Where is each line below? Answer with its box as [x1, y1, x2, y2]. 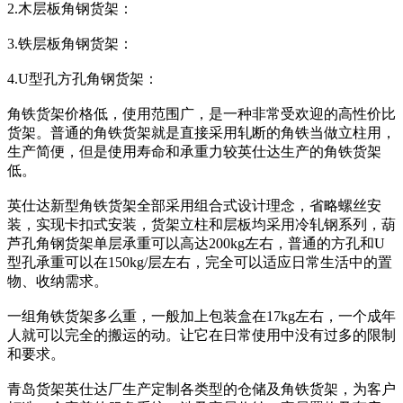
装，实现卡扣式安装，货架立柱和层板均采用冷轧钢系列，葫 [7, 217, 396, 232]
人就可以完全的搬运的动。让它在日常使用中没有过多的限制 [7, 327, 396, 343]
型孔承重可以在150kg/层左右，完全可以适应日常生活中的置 [7, 255, 392, 270]
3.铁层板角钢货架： [7, 36, 133, 51]
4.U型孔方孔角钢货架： [7, 71, 158, 86]
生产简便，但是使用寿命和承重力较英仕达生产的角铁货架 [7, 144, 381, 159]
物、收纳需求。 [7, 273, 108, 289]
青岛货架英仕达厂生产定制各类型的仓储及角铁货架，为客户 [7, 381, 396, 397]
